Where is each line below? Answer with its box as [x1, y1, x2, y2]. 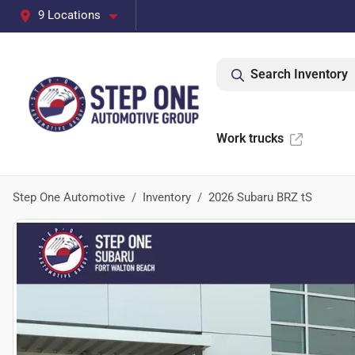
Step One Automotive [13, 190, 125, 204]
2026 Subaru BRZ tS [208, 190, 312, 204]
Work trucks [216, 131, 284, 146]
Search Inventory [250, 67, 348, 82]
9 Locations [38, 8, 101, 22]
